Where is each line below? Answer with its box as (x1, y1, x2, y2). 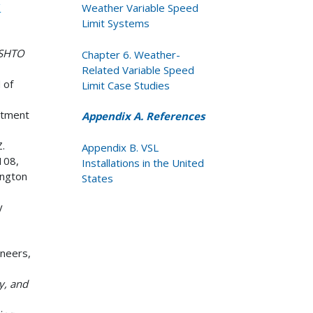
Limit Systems (82, 16, 150, 31)
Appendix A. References (82, 109, 205, 124)
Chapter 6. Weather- (82, 47, 181, 61)
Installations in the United (82, 155, 205, 170)
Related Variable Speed (82, 62, 195, 77)
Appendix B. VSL (82, 140, 159, 154)
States (82, 170, 114, 185)
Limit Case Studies (82, 78, 170, 92)
